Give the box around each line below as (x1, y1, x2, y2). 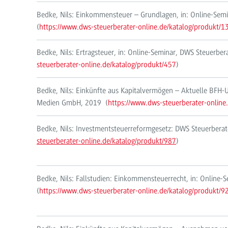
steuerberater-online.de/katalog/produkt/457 (37, 60, 176, 70)
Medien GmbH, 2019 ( (37, 98, 108, 107)
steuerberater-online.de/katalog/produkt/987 (37, 136, 176, 146)
